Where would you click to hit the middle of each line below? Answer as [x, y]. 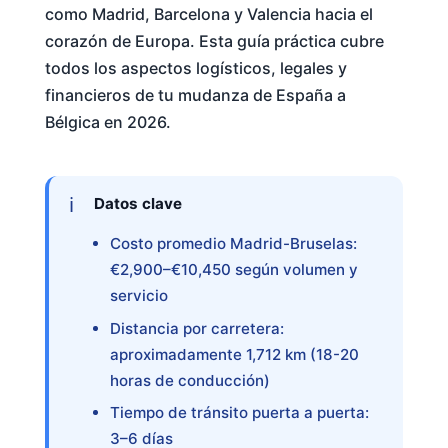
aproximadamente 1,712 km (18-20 [234, 354]
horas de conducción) [189, 380]
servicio [138, 296]
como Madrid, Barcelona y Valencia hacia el [208, 13]
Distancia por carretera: [196, 328]
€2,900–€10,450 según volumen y [233, 270]
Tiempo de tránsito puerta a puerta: [239, 412]
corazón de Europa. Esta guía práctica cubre [214, 40]
